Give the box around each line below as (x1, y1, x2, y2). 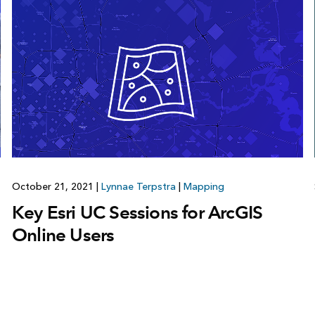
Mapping (183, 181, 224, 193)
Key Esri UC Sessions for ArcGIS (11, 201, 263, 224)
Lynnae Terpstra (101, 181, 176, 193)
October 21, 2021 (11, 181, 96, 193)
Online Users (11, 224, 115, 247)
